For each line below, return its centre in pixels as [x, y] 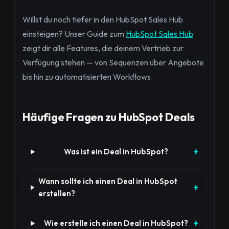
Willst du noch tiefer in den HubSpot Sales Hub [103, 19]
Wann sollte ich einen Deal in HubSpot [108, 181]
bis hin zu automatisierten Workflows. [88, 77]
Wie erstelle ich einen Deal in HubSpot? [116, 223]
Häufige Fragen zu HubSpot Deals [109, 117]
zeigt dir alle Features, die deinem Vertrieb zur [103, 48]
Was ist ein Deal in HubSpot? [116, 152]
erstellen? [56, 193]
